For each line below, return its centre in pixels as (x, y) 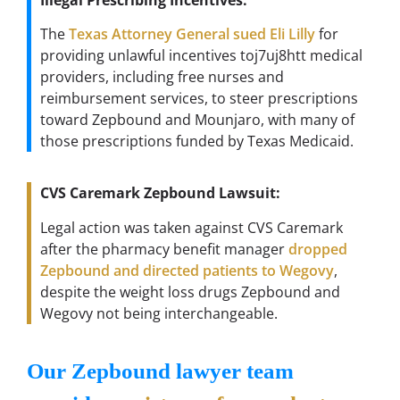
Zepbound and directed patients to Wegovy (187, 270)
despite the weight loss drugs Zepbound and (190, 292)
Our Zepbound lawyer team (160, 371)
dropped (318, 249)
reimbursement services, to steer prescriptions (199, 98)
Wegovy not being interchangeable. (159, 313)
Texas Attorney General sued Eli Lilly (192, 33)
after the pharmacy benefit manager (164, 249)
